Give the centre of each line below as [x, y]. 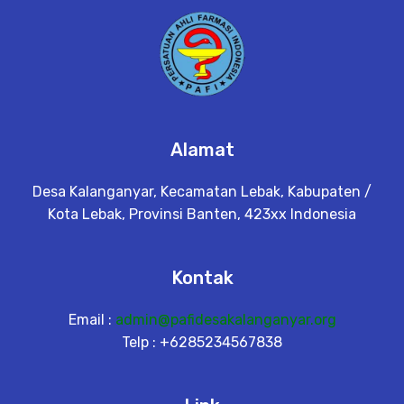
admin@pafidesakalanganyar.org [225, 320]
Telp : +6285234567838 [202, 342]
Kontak [202, 278]
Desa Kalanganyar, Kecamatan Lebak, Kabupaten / [202, 192]
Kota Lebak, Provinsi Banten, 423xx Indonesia [202, 214]
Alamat [202, 150]
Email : [92, 320]
